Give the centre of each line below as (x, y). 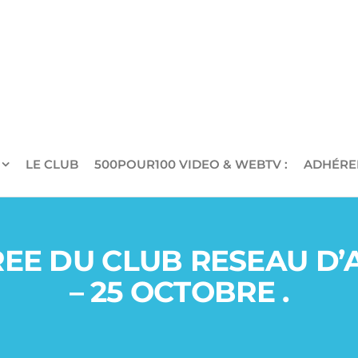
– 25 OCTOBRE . (179, 292)
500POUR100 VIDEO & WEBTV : (191, 164)
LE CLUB (52, 164)
